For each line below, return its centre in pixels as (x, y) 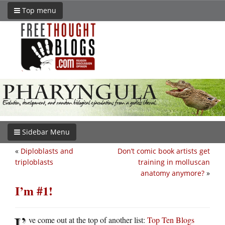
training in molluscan (174, 162)
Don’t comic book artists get (164, 151)
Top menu (38, 10)
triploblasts (34, 162)
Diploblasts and (47, 151)
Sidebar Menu (45, 132)
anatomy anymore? (173, 173)
